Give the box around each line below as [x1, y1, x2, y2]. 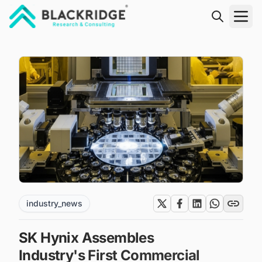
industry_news [26, 198, 82, 209]
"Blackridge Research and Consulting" [9, 29, 176, 40]
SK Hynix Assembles [19, 229, 154, 247]
